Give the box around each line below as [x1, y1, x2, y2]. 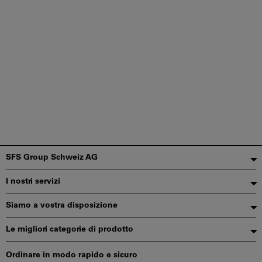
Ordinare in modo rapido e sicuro [6, 251, 137, 260]
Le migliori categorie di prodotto [6, 225, 133, 234]
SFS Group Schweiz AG [6, 153, 98, 162]
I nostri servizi [6, 177, 60, 186]
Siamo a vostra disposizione [6, 201, 118, 210]
